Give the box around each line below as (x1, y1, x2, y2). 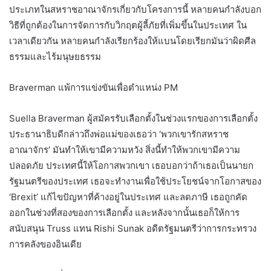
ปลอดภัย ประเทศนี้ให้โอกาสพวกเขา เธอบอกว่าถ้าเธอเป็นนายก (9, 159, 253, 171)
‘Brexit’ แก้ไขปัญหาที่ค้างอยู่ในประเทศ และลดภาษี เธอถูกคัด (9, 191, 247, 203)
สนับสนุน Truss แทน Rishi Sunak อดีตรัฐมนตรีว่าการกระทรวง (9, 222, 256, 234)
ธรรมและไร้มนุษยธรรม (9, 50, 101, 62)
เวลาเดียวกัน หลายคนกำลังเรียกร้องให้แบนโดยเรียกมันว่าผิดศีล (9, 34, 256, 47)
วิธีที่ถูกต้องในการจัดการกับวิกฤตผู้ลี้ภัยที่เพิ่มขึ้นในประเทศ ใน (9, 19, 247, 31)
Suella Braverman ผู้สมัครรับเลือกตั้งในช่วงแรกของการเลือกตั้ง (9, 112, 258, 124)
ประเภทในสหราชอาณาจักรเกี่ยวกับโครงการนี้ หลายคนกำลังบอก (9, 3, 261, 15)
